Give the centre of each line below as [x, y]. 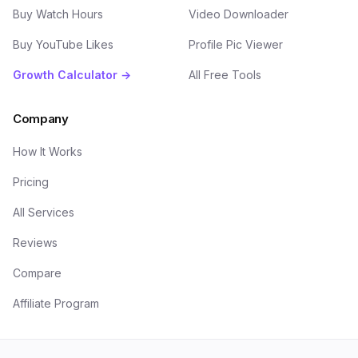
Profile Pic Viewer [236, 44]
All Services [44, 212]
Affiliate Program [56, 303]
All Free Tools [225, 75]
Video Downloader [239, 14]
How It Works [48, 151]
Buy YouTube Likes [63, 44]
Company [41, 119]
